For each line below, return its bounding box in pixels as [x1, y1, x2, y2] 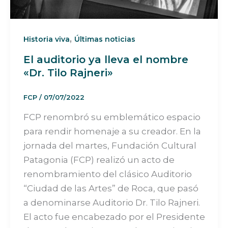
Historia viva [23, 35, 70, 44]
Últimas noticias [74, 35, 135, 44]
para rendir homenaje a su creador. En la [23, 126, 201, 136]
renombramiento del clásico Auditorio [23, 168, 192, 179]
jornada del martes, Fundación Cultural [23, 140, 196, 151]
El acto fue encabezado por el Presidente [23, 211, 205, 222]
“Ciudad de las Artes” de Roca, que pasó [23, 183, 198, 193]
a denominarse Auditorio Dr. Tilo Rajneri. [23, 197, 200, 208]
